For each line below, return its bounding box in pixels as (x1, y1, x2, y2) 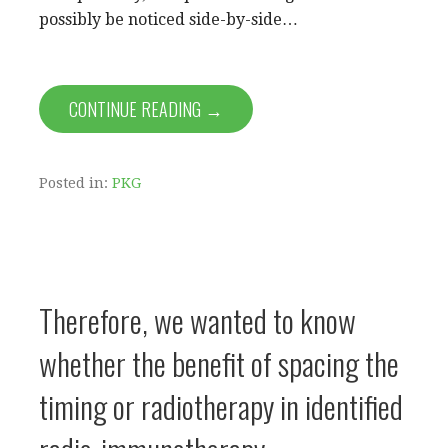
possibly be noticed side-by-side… (39, 9, 298, 29)
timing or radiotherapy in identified (39, 382, 403, 429)
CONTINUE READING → (69, 95, 223, 122)
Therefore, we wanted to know (39, 296, 356, 343)
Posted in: (39, 174, 112, 191)
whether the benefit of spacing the (39, 339, 399, 386)
